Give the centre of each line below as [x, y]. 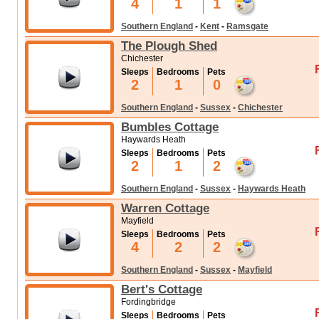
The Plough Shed [169, 46]
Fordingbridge [148, 302]
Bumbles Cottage [170, 127]
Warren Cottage [165, 208]
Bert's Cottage [162, 289]
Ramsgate [247, 26]
